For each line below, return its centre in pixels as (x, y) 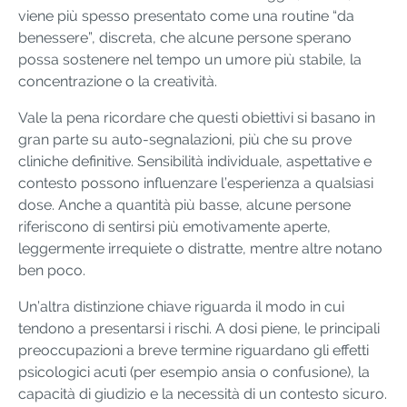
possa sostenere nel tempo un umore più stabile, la (190, 60)
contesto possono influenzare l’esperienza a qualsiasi (196, 184)
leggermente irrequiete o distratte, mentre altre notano (200, 249)
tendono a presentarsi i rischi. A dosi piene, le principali (199, 329)
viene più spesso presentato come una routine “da (186, 16)
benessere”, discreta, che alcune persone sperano (185, 38)
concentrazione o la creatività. (118, 82)
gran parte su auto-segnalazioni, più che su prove (185, 140)
